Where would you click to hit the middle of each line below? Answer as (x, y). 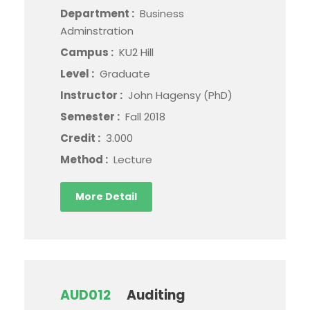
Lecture (133, 160)
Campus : (88, 53)
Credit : (81, 138)
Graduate (125, 74)
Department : (98, 14)
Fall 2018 (145, 117)
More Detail (106, 197)
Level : (78, 74)
